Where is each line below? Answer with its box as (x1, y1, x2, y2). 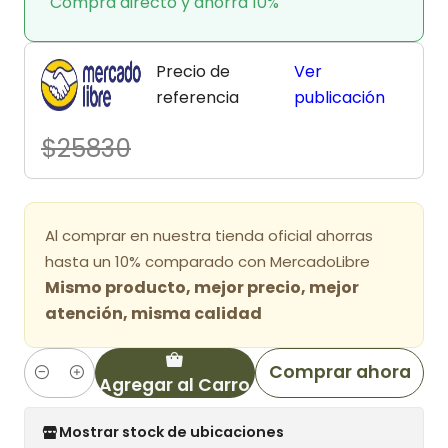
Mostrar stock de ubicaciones (59, 422, 284, 443)
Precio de (156, 59, 230, 83)
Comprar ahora (268, 360, 411, 385)
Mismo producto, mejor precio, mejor (45, 275, 359, 299)
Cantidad (24, 374, 93, 395)
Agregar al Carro (99, 373, 251, 398)
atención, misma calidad (45, 301, 262, 325)
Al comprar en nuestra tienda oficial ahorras (45, 224, 373, 246)
